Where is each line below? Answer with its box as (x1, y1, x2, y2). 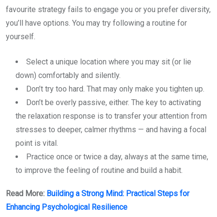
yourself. (6, 32, 35, 41)
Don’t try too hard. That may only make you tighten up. (26, 84, 204, 93)
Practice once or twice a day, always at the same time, (26, 152, 208, 161)
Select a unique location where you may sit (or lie (26, 57, 191, 66)
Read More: (6, 189, 46, 198)
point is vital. (15, 139, 58, 148)
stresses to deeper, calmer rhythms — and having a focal (15, 125, 206, 134)
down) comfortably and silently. (15, 71, 121, 80)
